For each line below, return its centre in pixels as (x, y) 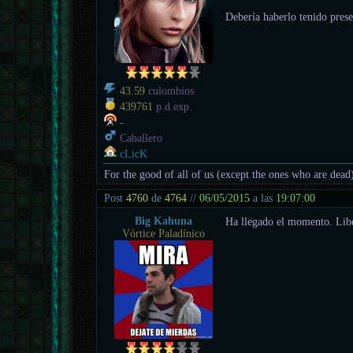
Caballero (140, 138)
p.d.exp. (173, 106)
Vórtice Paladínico (163, 233)
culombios (170, 91)
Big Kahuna (163, 221)
